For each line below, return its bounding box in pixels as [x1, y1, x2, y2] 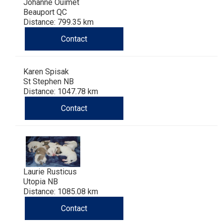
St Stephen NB [23, 77, 74, 87]
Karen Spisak [23, 67, 69, 77]
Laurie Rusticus [23, 167, 77, 177]
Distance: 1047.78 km [23, 87, 98, 97]
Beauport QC [23, 7, 67, 17]
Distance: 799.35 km [23, 17, 94, 27]
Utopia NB [23, 177, 58, 187]
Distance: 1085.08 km [23, 187, 98, 197]
